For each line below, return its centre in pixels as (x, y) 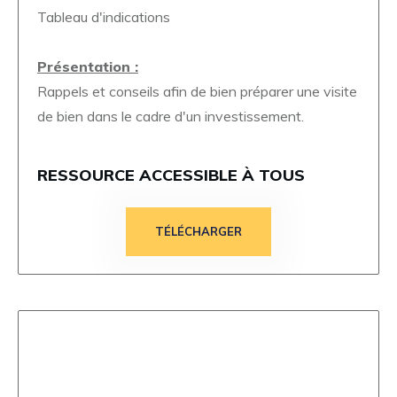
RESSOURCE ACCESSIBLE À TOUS (171, 175)
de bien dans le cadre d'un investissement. (171, 116)
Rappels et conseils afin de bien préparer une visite (197, 91)
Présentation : (88, 66)
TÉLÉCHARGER (198, 231)
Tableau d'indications (104, 16)
